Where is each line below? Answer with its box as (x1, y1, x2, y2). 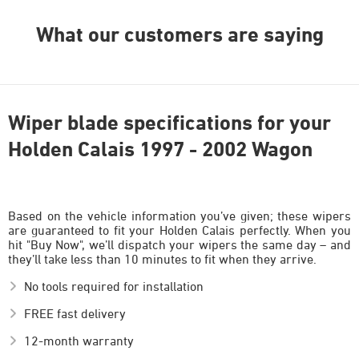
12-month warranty (24, 333, 134, 349)
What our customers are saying (35, 22, 324, 46)
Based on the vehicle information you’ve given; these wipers (8, 208, 351, 224)
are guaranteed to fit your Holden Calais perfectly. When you (8, 223, 351, 238)
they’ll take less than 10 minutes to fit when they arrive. (8, 252, 317, 267)
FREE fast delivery (24, 306, 126, 321)
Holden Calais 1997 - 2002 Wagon (8, 136, 313, 161)
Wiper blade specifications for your (8, 110, 331, 135)
